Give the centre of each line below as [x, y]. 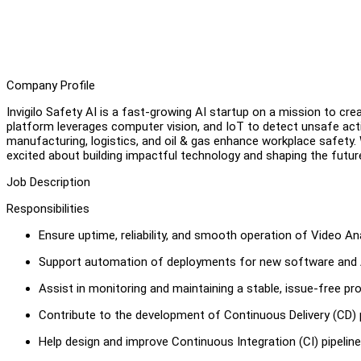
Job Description [48, 182]
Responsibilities [48, 208]
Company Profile [51, 85]
